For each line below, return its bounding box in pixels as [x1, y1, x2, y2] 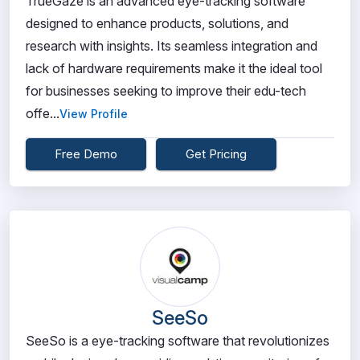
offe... [26, 105, 59, 121]
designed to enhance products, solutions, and [26, 15, 288, 31]
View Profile [59, 107, 128, 121]
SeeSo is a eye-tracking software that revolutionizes [26, 333, 329, 349]
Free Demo [55, 146, 117, 162]
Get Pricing [186, 146, 247, 162]
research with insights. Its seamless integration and [26, 38, 317, 54]
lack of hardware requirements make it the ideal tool [26, 60, 322, 76]
